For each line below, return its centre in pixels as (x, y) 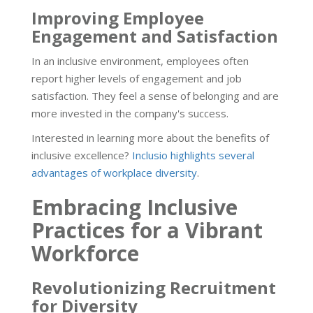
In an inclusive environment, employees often (140, 60)
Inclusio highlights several (193, 155)
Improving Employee (118, 17)
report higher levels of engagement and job (137, 78)
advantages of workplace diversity (114, 172)
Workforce (85, 253)
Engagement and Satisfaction (155, 36)
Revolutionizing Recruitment (154, 287)
